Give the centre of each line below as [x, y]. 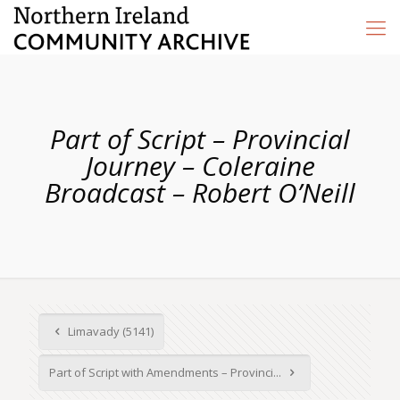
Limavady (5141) [110, 331]
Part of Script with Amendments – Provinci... [167, 372]
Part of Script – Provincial [200, 139]
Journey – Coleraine [200, 166]
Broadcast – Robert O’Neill [200, 192]
